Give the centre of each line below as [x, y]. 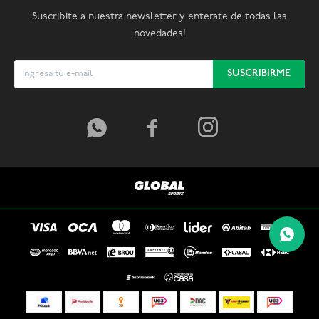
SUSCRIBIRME [259, 74]
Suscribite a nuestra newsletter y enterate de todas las [159, 17]
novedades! [159, 34]
